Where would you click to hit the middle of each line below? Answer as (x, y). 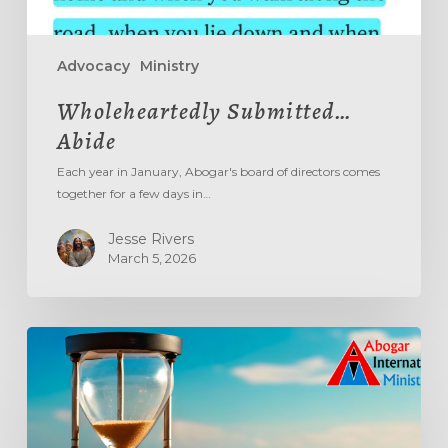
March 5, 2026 (151, 257)
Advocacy (93, 65)
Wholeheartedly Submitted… (204, 110)
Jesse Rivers (150, 238)
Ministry (169, 65)
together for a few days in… (133, 193)
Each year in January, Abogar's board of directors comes (218, 171)
